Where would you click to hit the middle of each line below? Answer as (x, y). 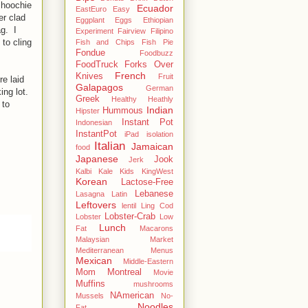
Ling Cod (157, 205)
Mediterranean (99, 250)
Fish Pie (157, 42)
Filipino (162, 31)
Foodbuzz (156, 53)
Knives (89, 76)
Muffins (90, 284)
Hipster (87, 110)
